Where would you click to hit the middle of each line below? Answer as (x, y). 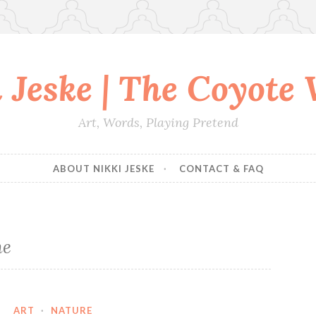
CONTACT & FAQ (221, 168)
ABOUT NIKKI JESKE (103, 168)
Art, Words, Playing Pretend (158, 122)
